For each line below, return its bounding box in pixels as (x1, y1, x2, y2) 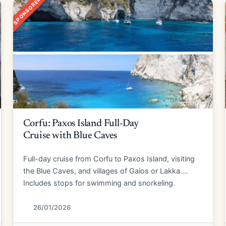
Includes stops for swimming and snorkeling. (23, 179, 175, 188)
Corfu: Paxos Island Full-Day (23, 119, 139, 129)
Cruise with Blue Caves (23, 131, 118, 141)
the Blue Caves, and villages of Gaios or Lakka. (23, 166, 182, 176)
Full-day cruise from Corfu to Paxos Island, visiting (23, 154, 195, 163)
